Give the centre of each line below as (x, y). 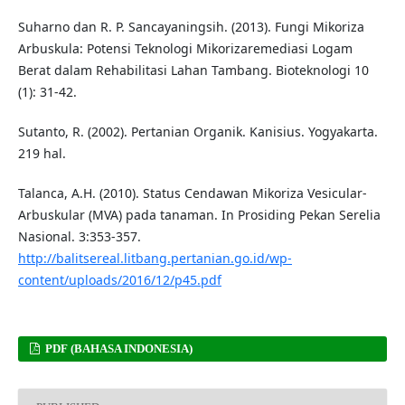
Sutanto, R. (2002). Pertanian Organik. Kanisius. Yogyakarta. (198, 131)
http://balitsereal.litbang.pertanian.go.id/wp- (155, 258)
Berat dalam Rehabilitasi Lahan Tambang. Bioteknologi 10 (193, 70)
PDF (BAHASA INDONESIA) (118, 348)
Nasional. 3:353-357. (79, 236)
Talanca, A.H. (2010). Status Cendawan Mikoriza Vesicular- (192, 193)
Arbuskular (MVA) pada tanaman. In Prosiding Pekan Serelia (199, 214)
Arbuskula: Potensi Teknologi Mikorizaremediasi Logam (185, 48)
